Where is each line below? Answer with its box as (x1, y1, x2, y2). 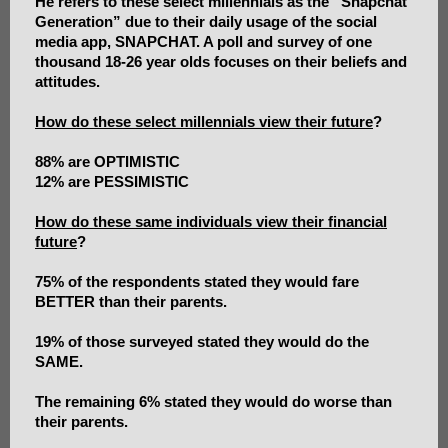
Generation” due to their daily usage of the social (35, 13, 377, 31)
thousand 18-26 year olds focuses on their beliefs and (35, 53, 407, 71)
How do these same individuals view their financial (35, 213, 387, 231)
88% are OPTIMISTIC (35, 153, 180, 171)
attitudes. (35, 73, 100, 91)
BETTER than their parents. (35, 293, 227, 311)
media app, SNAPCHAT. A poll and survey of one (35, 33, 372, 51)
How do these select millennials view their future (35, 113, 373, 131)
